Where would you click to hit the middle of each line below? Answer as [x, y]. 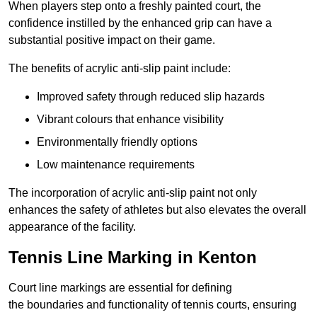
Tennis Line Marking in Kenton [133, 258]
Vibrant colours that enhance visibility [130, 120]
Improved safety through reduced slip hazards [151, 97]
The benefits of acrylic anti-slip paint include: [120, 69]
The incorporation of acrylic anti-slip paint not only [133, 193]
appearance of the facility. [72, 227]
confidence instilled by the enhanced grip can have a [140, 23]
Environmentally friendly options [117, 142]
